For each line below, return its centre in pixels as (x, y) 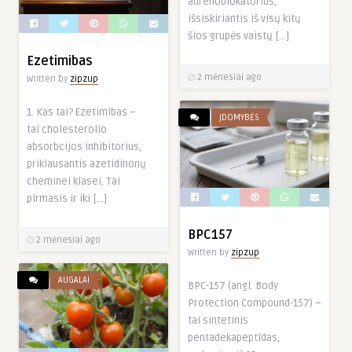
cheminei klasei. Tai (73, 181)
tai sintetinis (218, 320)
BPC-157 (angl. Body (233, 286)
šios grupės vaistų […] (238, 36)
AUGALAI (74, 280)
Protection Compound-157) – (255, 303)
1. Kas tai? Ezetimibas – (81, 112)
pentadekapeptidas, (234, 337)
